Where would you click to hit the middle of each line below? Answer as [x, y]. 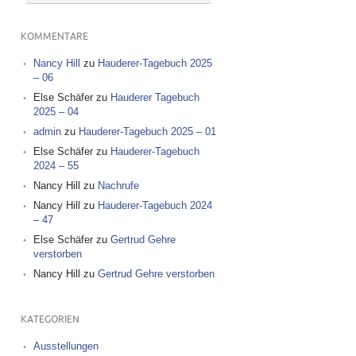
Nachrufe [118, 186]
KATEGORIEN [50, 320]
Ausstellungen [66, 346]
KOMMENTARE [54, 37]
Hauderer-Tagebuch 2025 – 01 [147, 132]
